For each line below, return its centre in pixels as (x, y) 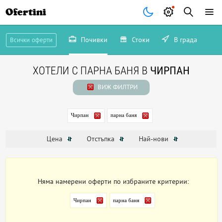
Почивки (93, 40)
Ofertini (26, 12)
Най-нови (154, 139)
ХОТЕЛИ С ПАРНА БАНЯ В (91, 71)
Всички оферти (31, 40)
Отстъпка (101, 139)
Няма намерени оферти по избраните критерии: (114, 182)
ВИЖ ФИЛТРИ (117, 87)
